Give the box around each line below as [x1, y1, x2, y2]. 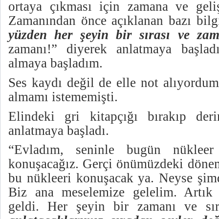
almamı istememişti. [8, 89, 118, 104]
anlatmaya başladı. [8, 123, 109, 138]
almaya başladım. [8, 56, 103, 71]
